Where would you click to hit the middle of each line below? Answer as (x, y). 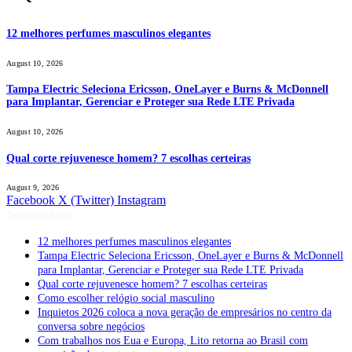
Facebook (31, 200)
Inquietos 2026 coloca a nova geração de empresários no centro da (185, 313)
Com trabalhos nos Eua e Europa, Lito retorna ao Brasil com (173, 341)
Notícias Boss (38, 215)
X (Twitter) (86, 200)
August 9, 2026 (33, 188)
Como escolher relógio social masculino (126, 299)
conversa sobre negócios (91, 327)
